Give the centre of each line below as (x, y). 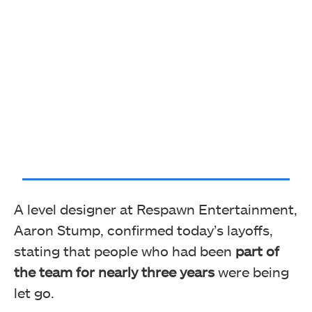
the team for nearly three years (114, 271)
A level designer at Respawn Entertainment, (156, 209)
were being (252, 271)
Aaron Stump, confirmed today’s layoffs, (143, 229)
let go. (34, 292)
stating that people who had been (125, 250)
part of (257, 250)
